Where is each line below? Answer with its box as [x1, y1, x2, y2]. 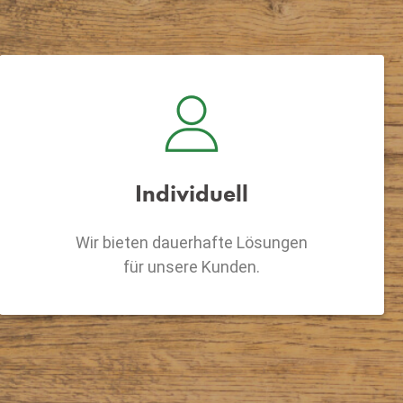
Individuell [134, 177, 248, 209]
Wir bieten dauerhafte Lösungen [75, 232, 308, 252]
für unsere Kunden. [122, 256, 260, 276]
